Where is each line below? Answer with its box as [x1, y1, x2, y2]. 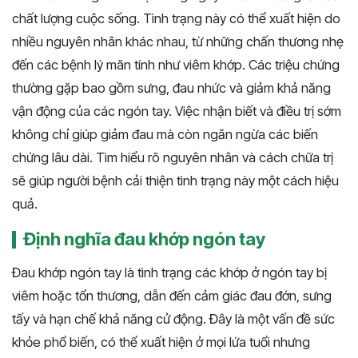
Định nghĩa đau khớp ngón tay [24, 229, 265, 250]
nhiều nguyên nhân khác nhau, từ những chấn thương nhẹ [12, 34, 344, 50]
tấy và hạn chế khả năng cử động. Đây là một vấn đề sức [12, 311, 335, 328]
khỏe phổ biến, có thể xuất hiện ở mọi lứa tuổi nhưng [12, 334, 310, 351]
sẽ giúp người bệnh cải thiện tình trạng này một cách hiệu [12, 173, 339, 189]
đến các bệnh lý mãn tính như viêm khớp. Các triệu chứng [12, 57, 340, 74]
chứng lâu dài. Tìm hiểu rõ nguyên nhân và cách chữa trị [12, 149, 333, 166]
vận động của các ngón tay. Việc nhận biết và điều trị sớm [12, 103, 341, 120]
